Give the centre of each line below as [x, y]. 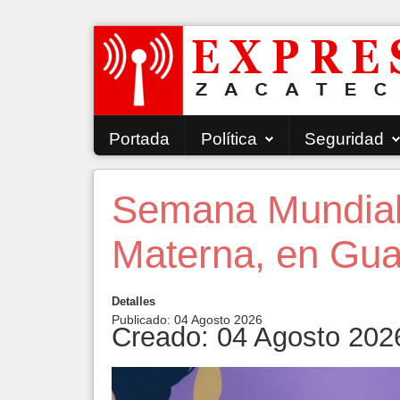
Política [229, 139]
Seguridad [344, 139]
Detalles [133, 301]
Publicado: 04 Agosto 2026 [187, 320]
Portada [139, 139]
